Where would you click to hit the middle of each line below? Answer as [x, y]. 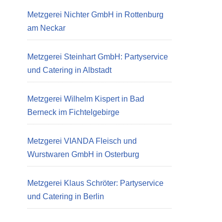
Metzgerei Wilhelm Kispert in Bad [86, 99]
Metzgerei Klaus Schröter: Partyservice [95, 183]
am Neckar [46, 28]
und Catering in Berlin [66, 196]
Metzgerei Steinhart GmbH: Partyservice [98, 57]
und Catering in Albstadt [69, 70]
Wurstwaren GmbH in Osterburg [83, 154]
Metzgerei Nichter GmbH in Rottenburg [95, 15]
